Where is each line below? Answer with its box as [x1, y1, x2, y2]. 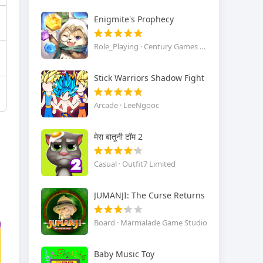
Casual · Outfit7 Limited [93, 159, 176, 170]
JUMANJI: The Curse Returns [93, 190, 205, 201]
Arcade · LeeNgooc [93, 100, 159, 111]
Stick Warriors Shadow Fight [93, 72, 204, 84]
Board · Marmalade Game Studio [93, 217, 207, 228]
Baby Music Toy [93, 248, 154, 260]
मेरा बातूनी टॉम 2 [93, 131, 143, 143]
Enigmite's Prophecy [93, 14, 174, 25]
